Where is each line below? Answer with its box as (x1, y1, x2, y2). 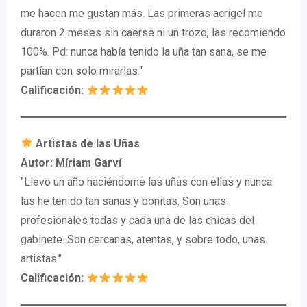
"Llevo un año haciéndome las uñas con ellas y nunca (21, 175, 272, 188)
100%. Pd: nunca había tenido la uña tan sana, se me (21, 45, 267, 58)
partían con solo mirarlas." (21, 64, 143, 77)
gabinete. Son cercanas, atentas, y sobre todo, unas (21, 233, 265, 246)
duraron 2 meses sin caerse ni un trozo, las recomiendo (21, 26, 286, 39)
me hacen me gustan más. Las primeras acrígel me (21, 7, 263, 20)
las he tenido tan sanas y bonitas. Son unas (21, 195, 226, 208)
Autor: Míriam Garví (21, 156, 121, 169)
